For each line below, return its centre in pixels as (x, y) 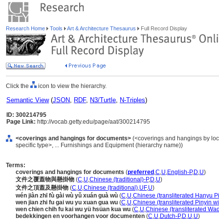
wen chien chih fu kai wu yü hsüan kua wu (73, 209)
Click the (18, 86)
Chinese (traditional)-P (119, 179)
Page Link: (21, 122)
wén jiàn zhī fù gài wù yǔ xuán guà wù (67, 196)
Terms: (16, 165)
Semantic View (28, 100)
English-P (180, 172)
